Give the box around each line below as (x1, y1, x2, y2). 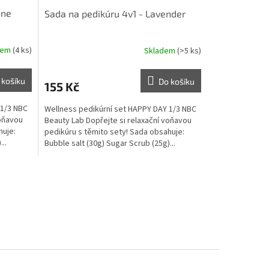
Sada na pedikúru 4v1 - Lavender (44, 7, 186, 19)
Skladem (144, 45, 177, 58)
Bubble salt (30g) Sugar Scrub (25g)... (44, 137, 175, 150)
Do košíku (158, 76, 195, 86)
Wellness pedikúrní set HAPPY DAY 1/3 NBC (44, 103, 196, 115)
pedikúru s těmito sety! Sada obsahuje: (44, 125, 184, 138)
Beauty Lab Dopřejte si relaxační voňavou (44, 114, 192, 127)
